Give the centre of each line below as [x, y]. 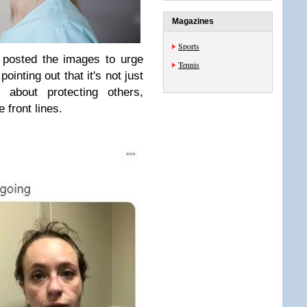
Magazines [193, 21]
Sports [189, 46]
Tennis [189, 64]
